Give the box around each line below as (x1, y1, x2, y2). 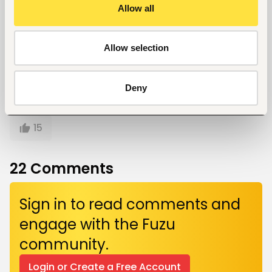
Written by (53, 20, 97, 33)
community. (19, 234, 109, 254)
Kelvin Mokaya (53, 33, 116, 46)
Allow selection (103, 42, 169, 53)
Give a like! (10, 100, 57, 112)
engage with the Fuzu (19, 214, 175, 234)
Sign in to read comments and (19, 194, 240, 214)
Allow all (118, 2, 154, 13)
